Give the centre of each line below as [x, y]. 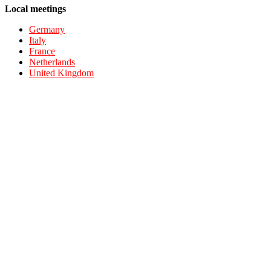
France [42, 51]
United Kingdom [61, 73]
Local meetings [35, 9]
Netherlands [52, 62]
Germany [47, 29]
